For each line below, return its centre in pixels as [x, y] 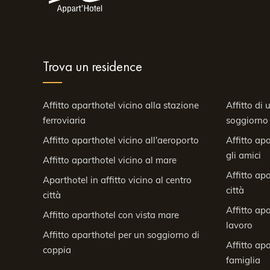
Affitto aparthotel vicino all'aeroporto [121, 140]
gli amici [243, 155]
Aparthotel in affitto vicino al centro [117, 180]
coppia [57, 250]
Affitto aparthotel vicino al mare [110, 160]
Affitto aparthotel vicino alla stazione [121, 105]
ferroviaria [64, 120]
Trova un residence [93, 67]
